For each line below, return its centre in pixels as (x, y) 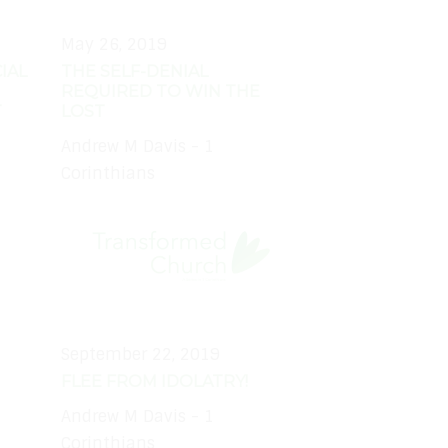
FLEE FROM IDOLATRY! (154, 382)
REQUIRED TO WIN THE (160, 92)
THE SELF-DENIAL (134, 72)
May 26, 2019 (114, 45)
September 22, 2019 (140, 355)
